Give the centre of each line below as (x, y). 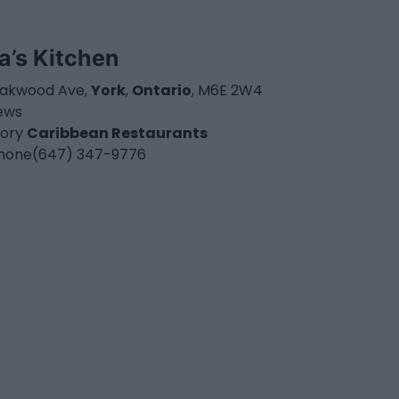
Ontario (162, 90)
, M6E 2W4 (228, 90)
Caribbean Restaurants (118, 133)
